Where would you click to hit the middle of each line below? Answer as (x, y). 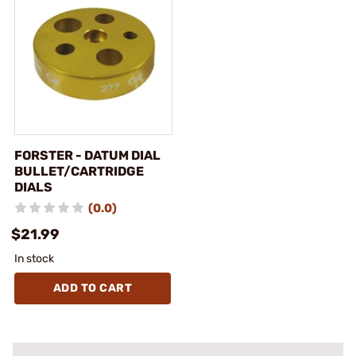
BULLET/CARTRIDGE (79, 171)
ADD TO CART (93, 288)
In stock (34, 259)
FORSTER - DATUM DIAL (87, 155)
